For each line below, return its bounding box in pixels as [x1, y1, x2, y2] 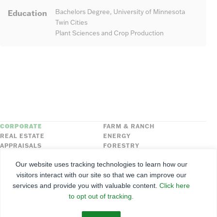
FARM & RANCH [103, 122, 155, 130]
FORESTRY [103, 141, 139, 149]
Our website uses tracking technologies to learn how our [15, 160, 187, 168]
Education [8, 8, 47, 18]
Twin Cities [55, 18, 88, 27]
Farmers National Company [70, 187, 160, 196]
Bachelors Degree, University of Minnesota [55, 8, 186, 16]
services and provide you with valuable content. [13, 182, 159, 189]
